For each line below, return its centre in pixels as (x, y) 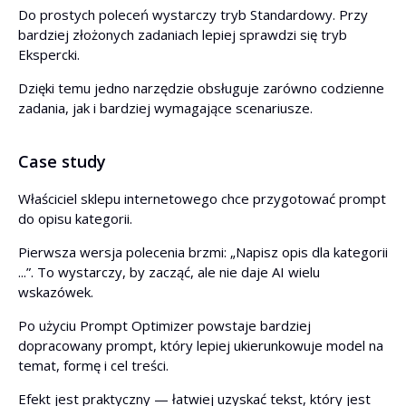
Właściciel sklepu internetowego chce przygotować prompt (202, 198)
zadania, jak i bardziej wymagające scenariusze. (165, 108)
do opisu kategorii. (75, 218)
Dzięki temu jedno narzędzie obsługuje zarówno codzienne (201, 88)
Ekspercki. (49, 54)
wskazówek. (56, 292)
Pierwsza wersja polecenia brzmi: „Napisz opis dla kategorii (203, 252)
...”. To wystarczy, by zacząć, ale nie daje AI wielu (169, 272)
